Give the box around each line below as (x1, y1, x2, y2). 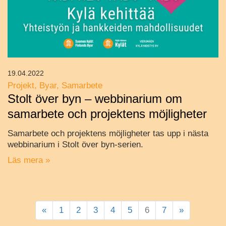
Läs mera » (8, 155, 50, 165)
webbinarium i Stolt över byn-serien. (8, 139, 143, 149)
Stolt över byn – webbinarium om (8, 91, 182, 105)
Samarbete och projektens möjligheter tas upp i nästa (8, 128, 208, 138)
